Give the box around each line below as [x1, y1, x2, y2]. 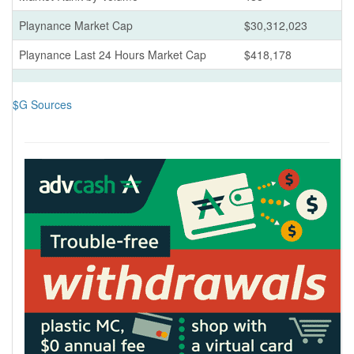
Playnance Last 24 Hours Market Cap [19, 46, 206, 62]
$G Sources [13, 96, 72, 112]
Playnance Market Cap [19, 17, 133, 33]
